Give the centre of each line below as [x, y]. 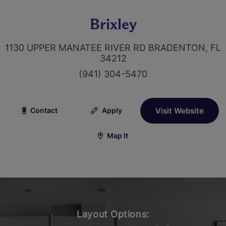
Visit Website [180, 111]
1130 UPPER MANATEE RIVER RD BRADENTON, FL [113, 47]
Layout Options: [113, 214]
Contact [43, 110]
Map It [117, 136]
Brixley [113, 24]
